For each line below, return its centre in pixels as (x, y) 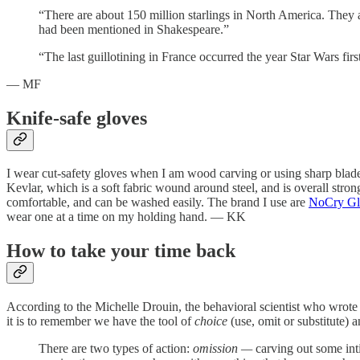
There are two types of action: (116, 349)
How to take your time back (121, 251)
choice (213, 321)
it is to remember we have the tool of (100, 321)
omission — (224, 349)
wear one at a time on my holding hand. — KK (126, 217)
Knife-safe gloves (77, 118)
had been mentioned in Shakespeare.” (134, 29)
